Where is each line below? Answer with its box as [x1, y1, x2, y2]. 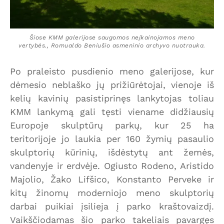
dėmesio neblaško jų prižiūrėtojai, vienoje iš [10, 79, 214, 90]
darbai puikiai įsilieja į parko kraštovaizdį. [10, 201, 214, 212]
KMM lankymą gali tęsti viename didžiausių [10, 106, 214, 117]
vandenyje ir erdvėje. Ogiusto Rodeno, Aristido [10, 160, 214, 171]
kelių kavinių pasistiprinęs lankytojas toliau [10, 93, 214, 104]
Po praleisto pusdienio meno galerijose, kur [10, 66, 214, 77]
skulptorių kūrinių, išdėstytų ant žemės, [10, 147, 214, 158]
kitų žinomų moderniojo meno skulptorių [10, 187, 214, 198]
